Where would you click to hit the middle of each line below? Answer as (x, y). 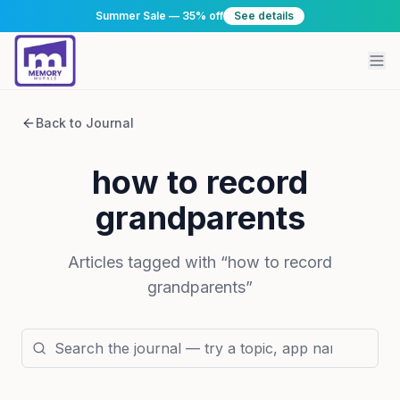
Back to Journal (85, 123)
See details (264, 16)
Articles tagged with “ (148, 262)
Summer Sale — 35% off (159, 16)
